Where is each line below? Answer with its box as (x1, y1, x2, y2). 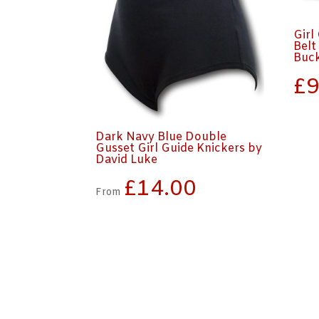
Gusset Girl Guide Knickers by (95, 140, 263, 156)
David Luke (95, 152, 158, 167)
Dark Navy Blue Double (95, 129, 227, 145)
